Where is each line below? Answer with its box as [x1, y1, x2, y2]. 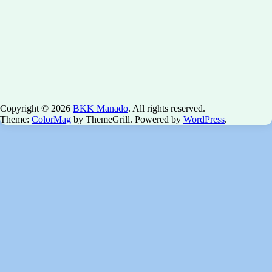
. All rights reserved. [128, 103, 205, 114]
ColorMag [32, 114, 71, 125]
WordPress [183, 114, 225, 125]
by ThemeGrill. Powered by [71, 114, 183, 125]
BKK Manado [73, 103, 128, 114]
